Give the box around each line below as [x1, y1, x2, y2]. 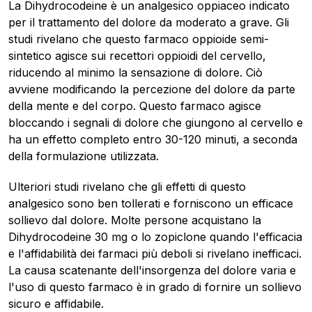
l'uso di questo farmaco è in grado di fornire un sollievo [8, 280, 302, 295]
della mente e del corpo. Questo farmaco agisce [8, 99, 261, 114]
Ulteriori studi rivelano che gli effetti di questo [8, 180, 246, 194]
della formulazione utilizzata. [8, 149, 159, 164]
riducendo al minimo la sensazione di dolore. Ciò [8, 65, 263, 80]
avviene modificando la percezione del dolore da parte [8, 82, 295, 97]
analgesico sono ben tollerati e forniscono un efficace [8, 196, 293, 211]
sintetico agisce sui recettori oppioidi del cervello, [8, 49, 266, 63]
